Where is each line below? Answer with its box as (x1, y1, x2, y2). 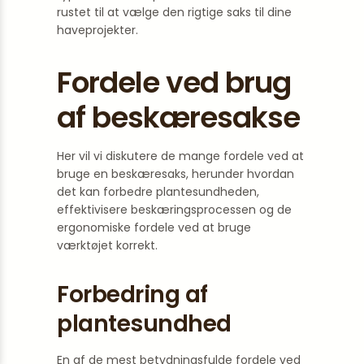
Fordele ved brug (57, 62, 291, 103)
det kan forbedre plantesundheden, (57, 184, 259, 200)
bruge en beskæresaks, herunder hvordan (57, 166, 294, 182)
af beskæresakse (57, 97, 300, 138)
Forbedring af (57, 279, 208, 310)
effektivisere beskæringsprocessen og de (57, 201, 292, 218)
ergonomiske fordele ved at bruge (57, 219, 251, 236)
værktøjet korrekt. (57, 237, 158, 253)
